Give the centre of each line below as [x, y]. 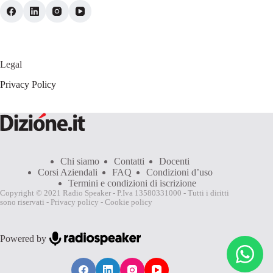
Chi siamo [80, 161]
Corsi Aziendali [67, 172]
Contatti [129, 161]
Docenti [175, 161]
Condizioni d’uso [179, 172]
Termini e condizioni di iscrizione [133, 183]
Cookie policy [129, 203]
